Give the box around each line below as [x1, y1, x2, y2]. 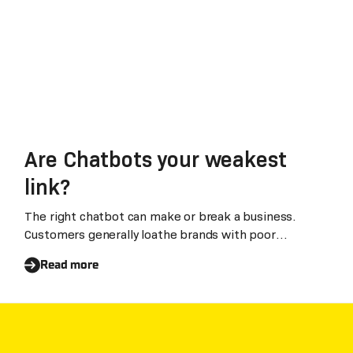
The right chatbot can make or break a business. [24, 208, 297, 224]
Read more [40, 257, 98, 272]
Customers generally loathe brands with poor [24, 226, 276, 242]
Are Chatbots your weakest [24, 146, 287, 173]
